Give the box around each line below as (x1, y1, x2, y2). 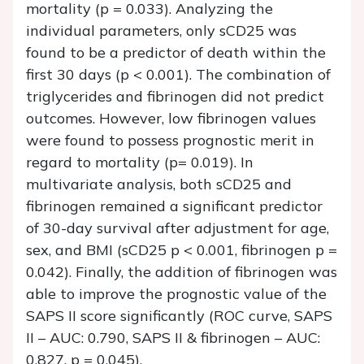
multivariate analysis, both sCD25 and (26, 175, 292, 194)
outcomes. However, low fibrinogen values (26, 109, 316, 128)
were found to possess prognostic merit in (26, 131, 314, 150)
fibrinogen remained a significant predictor (26, 197, 323, 216)
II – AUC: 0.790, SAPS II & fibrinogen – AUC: (26, 328, 320, 348)
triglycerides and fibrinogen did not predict (26, 87, 324, 106)
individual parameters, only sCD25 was (26, 21, 297, 41)
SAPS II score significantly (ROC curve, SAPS (26, 306, 332, 326)
